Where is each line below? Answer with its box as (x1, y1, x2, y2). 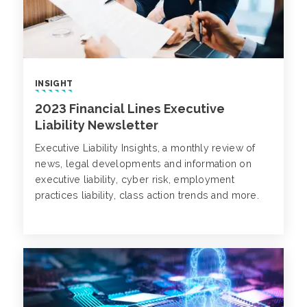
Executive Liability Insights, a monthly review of (35, 143, 256, 154)
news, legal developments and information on (35, 158, 252, 170)
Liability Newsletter (35, 118, 161, 133)
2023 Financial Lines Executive (35, 101, 225, 116)
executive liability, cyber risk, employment (35, 174, 235, 186)
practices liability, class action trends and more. (35, 190, 259, 201)
